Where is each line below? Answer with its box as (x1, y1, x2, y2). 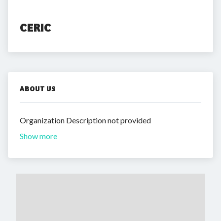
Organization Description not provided (20, 115, 151, 125)
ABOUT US (20, 84, 56, 93)
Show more (20, 131, 57, 141)
